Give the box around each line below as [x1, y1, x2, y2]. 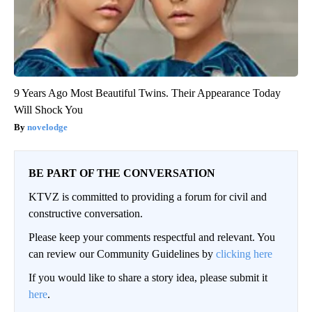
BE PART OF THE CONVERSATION [29, 166, 215, 179]
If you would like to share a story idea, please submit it [29, 271, 267, 283]
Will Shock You [14, 103, 83, 116]
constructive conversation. [29, 207, 143, 219]
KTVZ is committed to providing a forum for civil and [29, 190, 267, 203]
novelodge [27, 121, 68, 132]
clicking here [216, 247, 272, 260]
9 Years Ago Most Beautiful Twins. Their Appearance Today [14, 86, 281, 99]
